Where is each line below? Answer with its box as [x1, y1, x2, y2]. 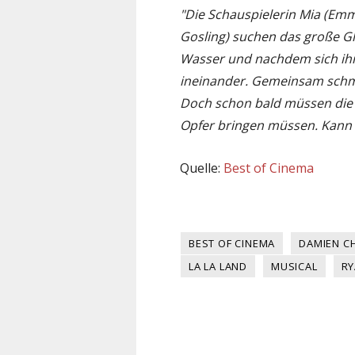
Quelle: [180, 158, 223, 177]
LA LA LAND [189, 258, 247, 273]
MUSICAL [271, 258, 318, 273]
